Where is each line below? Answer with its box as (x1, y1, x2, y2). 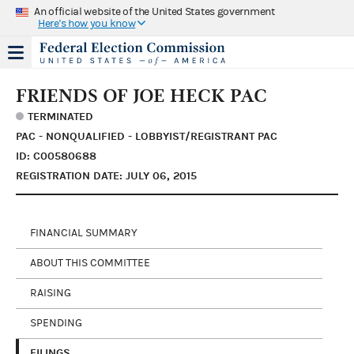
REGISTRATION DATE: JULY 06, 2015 (16, 168, 197, 183)
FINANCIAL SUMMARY (30, 227, 137, 239)
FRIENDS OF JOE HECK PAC (16, 84, 267, 107)
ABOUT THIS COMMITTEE (30, 257, 150, 269)
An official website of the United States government (34, 5, 275, 18)
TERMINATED (28, 109, 93, 123)
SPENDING (30, 317, 82, 330)
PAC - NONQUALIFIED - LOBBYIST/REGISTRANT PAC (16, 129, 277, 143)
